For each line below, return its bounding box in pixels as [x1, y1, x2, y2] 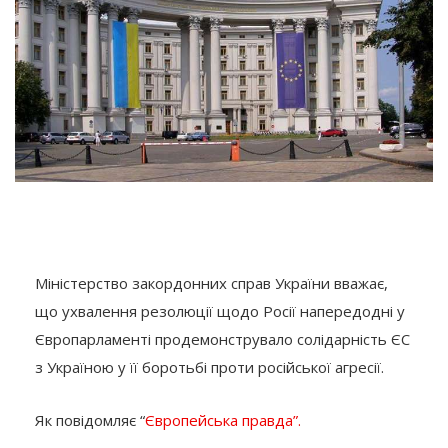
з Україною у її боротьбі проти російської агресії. [35, 357, 384, 378]
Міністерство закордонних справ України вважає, [35, 273, 388, 294]
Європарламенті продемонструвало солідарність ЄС [35, 329, 410, 350]
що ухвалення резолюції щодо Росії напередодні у [35, 301, 405, 322]
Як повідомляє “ [35, 410, 145, 431]
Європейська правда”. [145, 410, 301, 431]
